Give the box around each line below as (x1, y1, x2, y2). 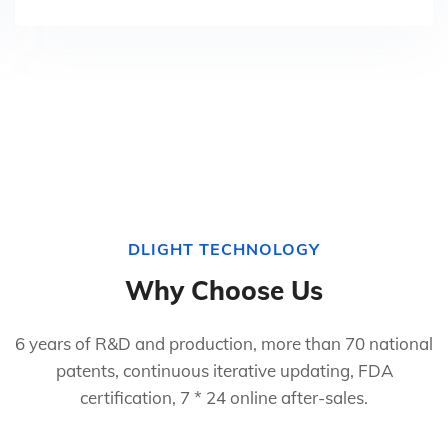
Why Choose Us (125, 273, 323, 307)
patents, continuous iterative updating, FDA (55, 359, 393, 381)
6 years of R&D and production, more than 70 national (15, 332, 433, 354)
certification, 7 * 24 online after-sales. (80, 386, 368, 408)
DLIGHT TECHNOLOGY (128, 238, 320, 259)
